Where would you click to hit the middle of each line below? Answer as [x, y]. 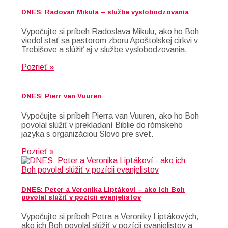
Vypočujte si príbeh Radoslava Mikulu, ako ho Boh [110, 32]
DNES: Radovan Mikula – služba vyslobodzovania [105, 12]
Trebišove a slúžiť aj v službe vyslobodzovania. [104, 50]
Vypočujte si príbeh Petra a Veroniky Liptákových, [110, 217]
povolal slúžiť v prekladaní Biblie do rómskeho [102, 125]
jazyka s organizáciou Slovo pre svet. [88, 134]
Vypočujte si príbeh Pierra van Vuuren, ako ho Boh [110, 116]
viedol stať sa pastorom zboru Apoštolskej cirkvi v [110, 41]
